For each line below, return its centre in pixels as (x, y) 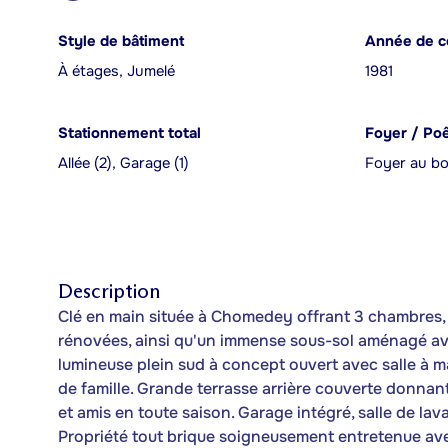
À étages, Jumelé (116, 71)
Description (109, 291)
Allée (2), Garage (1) (123, 163)
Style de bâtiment (121, 41)
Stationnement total (129, 133)
